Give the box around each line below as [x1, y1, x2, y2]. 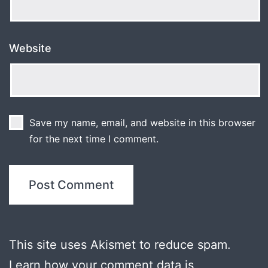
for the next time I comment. [29, 133, 159, 145]
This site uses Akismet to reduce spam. [9, 237, 231, 252]
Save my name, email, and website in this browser [29, 117, 255, 129]
